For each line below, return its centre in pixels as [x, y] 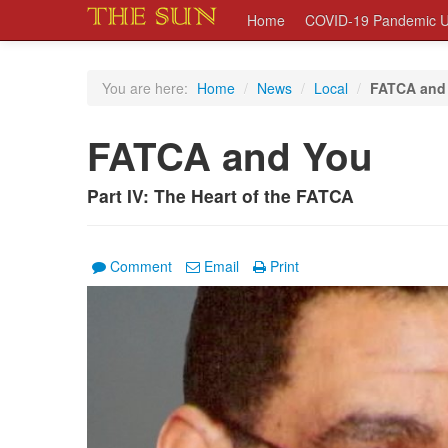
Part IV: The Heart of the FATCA [220, 195]
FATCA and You [230, 155]
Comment [141, 266]
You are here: [145, 88]
